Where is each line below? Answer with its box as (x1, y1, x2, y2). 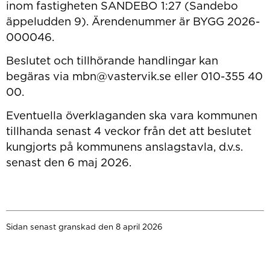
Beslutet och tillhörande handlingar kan (5, 54, 218, 67)
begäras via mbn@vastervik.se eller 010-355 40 (5, 69, 263, 83)
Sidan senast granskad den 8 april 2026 (5, 222, 163, 232)
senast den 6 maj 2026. (5, 155, 131, 169)
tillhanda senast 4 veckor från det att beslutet (5, 124, 251, 138)
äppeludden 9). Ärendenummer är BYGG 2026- (5, 14, 260, 28)
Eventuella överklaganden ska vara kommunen (5, 108, 257, 122)
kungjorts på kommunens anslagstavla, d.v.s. (5, 140, 243, 154)
